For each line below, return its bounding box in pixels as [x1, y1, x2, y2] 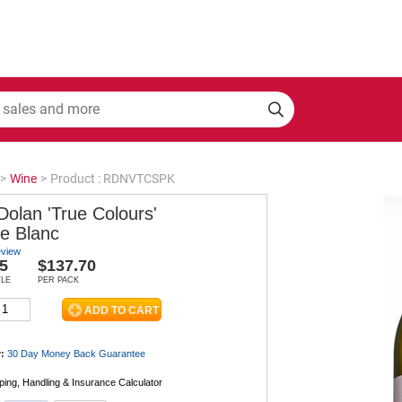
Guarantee [99, 347, 145, 359]
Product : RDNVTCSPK [50, 170, 175, 186]
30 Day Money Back [7, 347, 99, 359]
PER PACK [38, 275, 79, 284]
